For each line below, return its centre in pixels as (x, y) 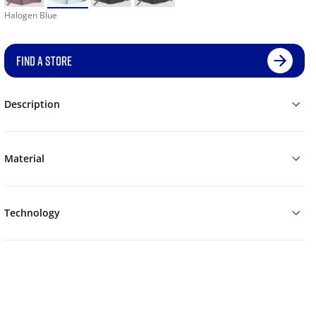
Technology (32, 213)
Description (32, 104)
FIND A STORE (44, 61)
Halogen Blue (30, 16)
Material (24, 159)
